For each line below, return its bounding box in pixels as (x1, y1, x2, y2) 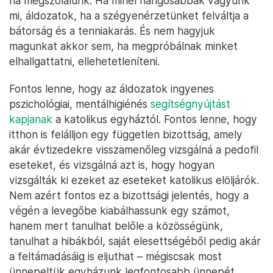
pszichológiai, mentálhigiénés (9, 97, 151, 110)
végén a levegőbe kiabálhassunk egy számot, (9, 204, 230, 217)
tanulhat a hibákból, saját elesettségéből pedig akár (9, 235, 261, 247)
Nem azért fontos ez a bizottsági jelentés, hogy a (9, 189, 249, 202)
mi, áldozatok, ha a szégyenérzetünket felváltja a (9, 9, 249, 22)
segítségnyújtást (151, 97, 230, 110)
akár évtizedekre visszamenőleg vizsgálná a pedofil (9, 143, 258, 156)
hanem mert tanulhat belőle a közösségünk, (9, 219, 223, 232)
